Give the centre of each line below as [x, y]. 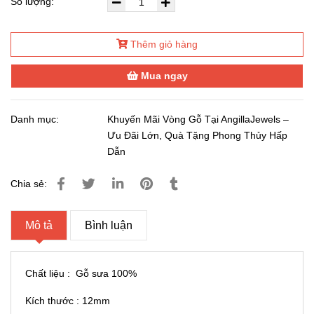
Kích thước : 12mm [68, 301]
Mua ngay [163, 76]
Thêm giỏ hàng [164, 44]
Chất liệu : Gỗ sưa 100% [82, 273]
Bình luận [109, 225]
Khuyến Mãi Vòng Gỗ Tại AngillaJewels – [198, 119]
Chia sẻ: [29, 184]
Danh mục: [36, 119]
